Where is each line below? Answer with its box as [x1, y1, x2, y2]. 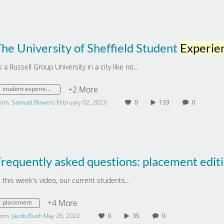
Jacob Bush [12, 211, 42, 220]
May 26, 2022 [43, 211, 80, 220]
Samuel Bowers [12, 98, 55, 106]
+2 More [68, 84, 98, 95]
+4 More [47, 197, 77, 208]
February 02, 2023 [56, 98, 106, 106]
